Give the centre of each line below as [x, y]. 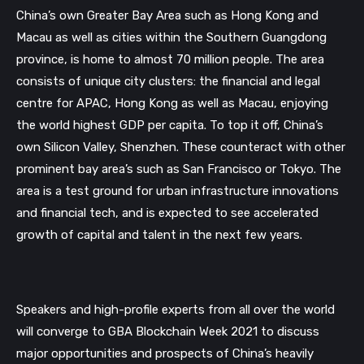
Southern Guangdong [266, 37]
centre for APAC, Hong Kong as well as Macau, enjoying [172, 103]
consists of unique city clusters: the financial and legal [168, 81]
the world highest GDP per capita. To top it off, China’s [170, 125]
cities [127, 37]
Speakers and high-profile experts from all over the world [175, 310]
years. [286, 234]
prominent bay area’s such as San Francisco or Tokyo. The [179, 169]
